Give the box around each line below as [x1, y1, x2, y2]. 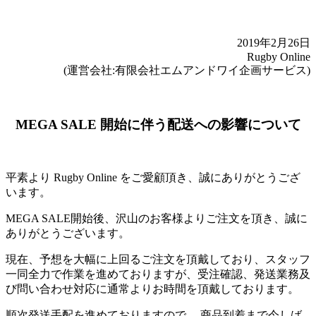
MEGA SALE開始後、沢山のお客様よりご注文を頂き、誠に [6, 212, 308, 225]
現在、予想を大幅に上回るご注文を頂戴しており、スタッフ [6, 253, 310, 266]
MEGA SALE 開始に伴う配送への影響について [15, 116, 301, 132]
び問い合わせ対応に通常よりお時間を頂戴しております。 [6, 283, 299, 296]
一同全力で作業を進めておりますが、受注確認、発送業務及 [6, 268, 310, 281]
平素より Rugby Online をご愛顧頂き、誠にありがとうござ [6, 171, 300, 184]
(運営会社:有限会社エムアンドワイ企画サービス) [63, 63, 310, 76]
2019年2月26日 [237, 36, 310, 49]
